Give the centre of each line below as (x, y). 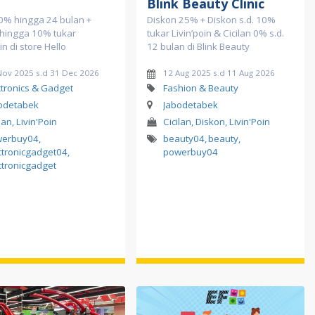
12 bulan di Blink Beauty (198, 47)
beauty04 (184, 139)
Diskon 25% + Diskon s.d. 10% (211, 20)
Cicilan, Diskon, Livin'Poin (217, 122)
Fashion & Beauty (200, 88)
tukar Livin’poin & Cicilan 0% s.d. (216, 33)
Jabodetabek (190, 105)
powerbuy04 (191, 152)
